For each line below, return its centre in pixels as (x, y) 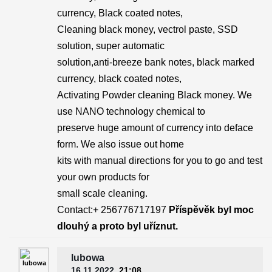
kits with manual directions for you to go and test (160, 161)
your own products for (103, 177)
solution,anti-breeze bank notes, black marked (156, 62)
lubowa (88, 258)
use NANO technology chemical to (131, 111)
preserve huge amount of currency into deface (155, 128)
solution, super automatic (111, 46)
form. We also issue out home (121, 144)
